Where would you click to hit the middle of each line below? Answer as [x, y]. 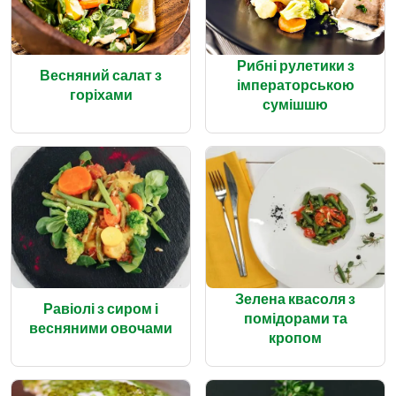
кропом [295, 337]
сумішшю [295, 103]
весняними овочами [101, 327]
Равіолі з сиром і [101, 308]
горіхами [101, 94]
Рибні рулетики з [295, 65]
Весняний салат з [101, 74]
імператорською [295, 84]
